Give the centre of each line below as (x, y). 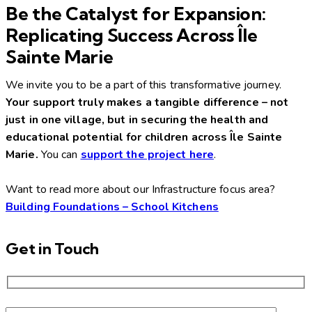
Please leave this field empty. (77, 299)
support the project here (147, 154)
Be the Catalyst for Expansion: (136, 13)
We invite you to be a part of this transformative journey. (143, 85)
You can (59, 154)
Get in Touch (53, 248)
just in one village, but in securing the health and (137, 119)
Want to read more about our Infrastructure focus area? (141, 189)
